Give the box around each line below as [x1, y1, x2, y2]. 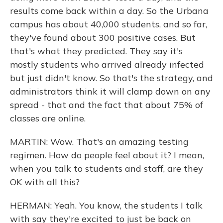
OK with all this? [10, 176, 80, 188]
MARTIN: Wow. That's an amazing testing [10, 136, 189, 147]
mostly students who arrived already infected [10, 59, 204, 70]
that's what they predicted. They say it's [10, 45, 183, 57]
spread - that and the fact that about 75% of [10, 99, 203, 111]
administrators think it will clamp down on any [10, 86, 211, 97]
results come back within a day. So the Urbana [10, 5, 209, 16]
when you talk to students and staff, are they [10, 163, 203, 174]
